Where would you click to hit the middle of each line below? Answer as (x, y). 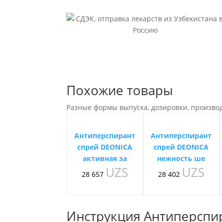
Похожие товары (120, 90)
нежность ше (181, 158)
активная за (105, 158)
